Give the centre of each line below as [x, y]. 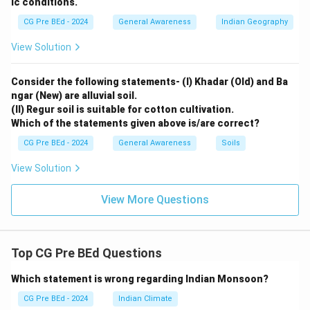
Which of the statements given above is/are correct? [135, 123]
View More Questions [155, 200]
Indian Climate [145, 299]
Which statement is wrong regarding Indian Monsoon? [140, 279]
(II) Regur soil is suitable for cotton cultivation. [122, 109]
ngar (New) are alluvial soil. [74, 95]
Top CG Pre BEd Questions [86, 253]
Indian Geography [255, 22]
